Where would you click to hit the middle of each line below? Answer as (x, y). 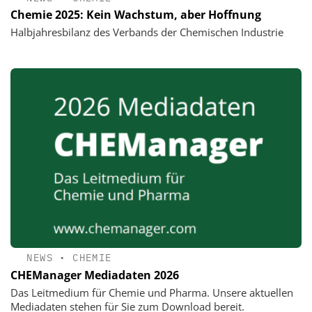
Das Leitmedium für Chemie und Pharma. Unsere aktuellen (152, 292)
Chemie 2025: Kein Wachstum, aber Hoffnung (136, 14)
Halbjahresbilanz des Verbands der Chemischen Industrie (147, 32)
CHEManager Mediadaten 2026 (95, 275)
